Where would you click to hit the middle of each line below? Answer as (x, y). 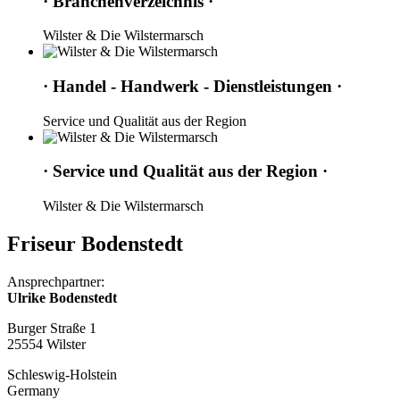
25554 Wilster (46, 344)
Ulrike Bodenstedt (62, 298)
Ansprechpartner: (58, 282)
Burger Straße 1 (52, 328)
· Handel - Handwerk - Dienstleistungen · (192, 87)
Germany (33, 391)
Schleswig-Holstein (62, 375)
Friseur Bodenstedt (95, 244)
